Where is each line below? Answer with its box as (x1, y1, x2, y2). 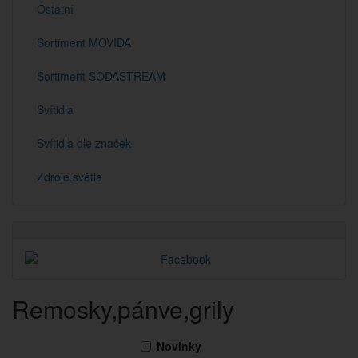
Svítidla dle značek (37, 135, 131, 151)
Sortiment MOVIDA (37, 34, 131, 50)
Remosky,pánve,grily (12, 292, 234, 326)
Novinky (157, 338, 201, 354)
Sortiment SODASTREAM (37, 68, 165, 84)
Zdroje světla (37, 169, 102, 185)
